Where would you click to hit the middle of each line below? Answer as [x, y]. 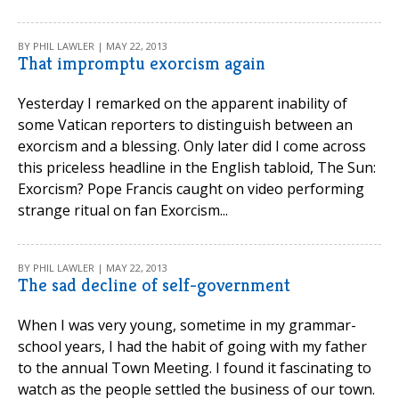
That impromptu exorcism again [142, 64]
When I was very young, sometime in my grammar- [187, 325]
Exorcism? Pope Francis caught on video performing [191, 189]
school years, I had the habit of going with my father [192, 346]
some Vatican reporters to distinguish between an [185, 125]
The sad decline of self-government [154, 285]
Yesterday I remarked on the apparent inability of [183, 103]
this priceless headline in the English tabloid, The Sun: [197, 167]
